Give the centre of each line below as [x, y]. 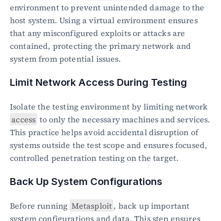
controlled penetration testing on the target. [94, 158]
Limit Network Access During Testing [98, 82]
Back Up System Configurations [86, 181]
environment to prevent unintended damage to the [107, 7]
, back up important [152, 205]
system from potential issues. [66, 58]
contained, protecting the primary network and [101, 46]
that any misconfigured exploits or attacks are [98, 33]
